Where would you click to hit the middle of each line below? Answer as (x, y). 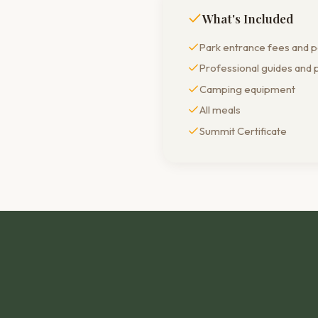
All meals (220, 110)
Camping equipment (247, 89)
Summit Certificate (243, 131)
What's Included (248, 18)
